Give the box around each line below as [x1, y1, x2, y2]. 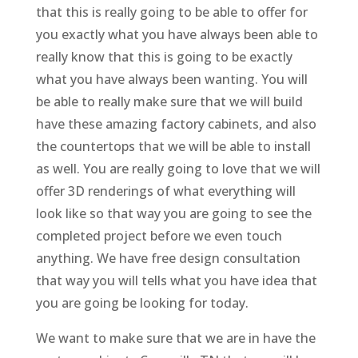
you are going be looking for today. [35, 294, 249, 312]
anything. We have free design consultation [35, 249, 300, 268]
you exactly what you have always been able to [35, 26, 318, 44]
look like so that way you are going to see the [35, 205, 312, 223]
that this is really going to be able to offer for [35, 3, 308, 22]
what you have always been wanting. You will [35, 70, 308, 89]
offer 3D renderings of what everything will [35, 182, 296, 201]
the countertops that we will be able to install [35, 137, 311, 156]
